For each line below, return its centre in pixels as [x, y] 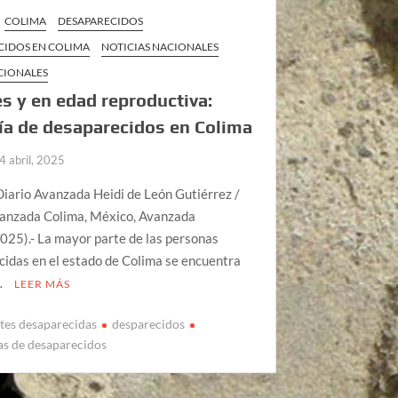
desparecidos [149, 324]
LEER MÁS [43, 283]
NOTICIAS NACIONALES [160, 46]
